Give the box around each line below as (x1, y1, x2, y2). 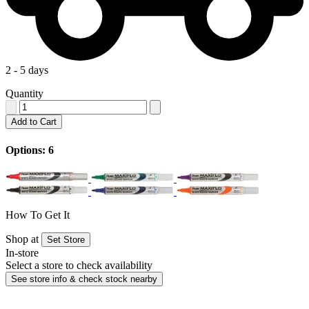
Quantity (6, 88, 43, 100)
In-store (6, 247, 39, 259)
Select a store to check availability (6, 259, 152, 271)
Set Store (47, 235, 85, 245)
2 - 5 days (6, 64, 48, 77)
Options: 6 (6, 143, 54, 156)
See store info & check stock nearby (30, 274, 157, 284)
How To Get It (6, 209, 70, 221)
